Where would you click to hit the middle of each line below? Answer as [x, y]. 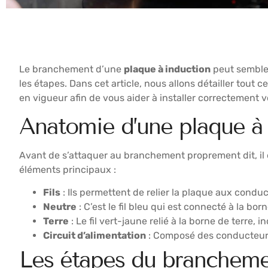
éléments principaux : [68, 169]
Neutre [60, 206]
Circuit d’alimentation [95, 235]
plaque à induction [167, 69]
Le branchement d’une [71, 69]
